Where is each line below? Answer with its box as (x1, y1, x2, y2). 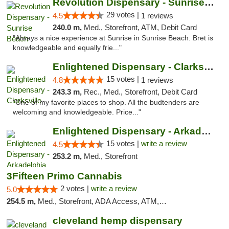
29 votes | (106, 10, 141, 19)
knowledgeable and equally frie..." (13, 44, 122, 52)
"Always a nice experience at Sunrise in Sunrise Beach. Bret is (13, 34, 213, 42)
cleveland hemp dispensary (52, 215, 182, 226)
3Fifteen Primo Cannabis (7, 171, 122, 181)
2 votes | (60, 184, 91, 193)
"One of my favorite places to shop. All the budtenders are (13, 99, 199, 106)
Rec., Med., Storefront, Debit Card (83, 87, 197, 96)
